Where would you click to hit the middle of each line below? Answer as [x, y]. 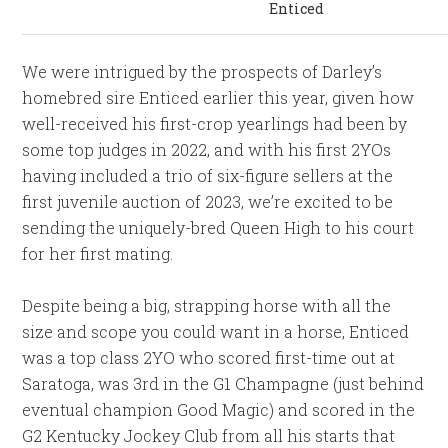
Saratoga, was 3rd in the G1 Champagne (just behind [223, 383]
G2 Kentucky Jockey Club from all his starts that [209, 435]
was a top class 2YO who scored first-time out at [209, 357]
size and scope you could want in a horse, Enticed [216, 331]
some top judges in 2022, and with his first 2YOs [207, 149]
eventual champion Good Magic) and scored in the [219, 409]
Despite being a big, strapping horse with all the [207, 305]
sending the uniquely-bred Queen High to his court [218, 227]
